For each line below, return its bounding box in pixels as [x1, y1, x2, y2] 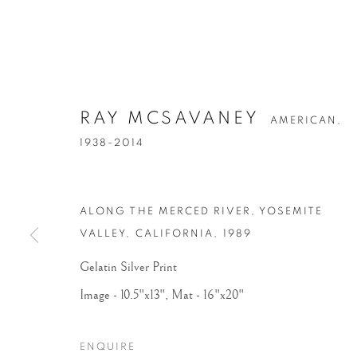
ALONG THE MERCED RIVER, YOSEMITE [80, 206, 324, 217]
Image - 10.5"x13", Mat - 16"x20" [80, 288, 244, 303]
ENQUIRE [80, 342, 135, 352]
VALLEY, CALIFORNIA [80, 229, 214, 239]
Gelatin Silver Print [80, 260, 177, 275]
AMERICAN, [270, 116, 343, 126]
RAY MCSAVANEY [80, 109, 260, 127]
